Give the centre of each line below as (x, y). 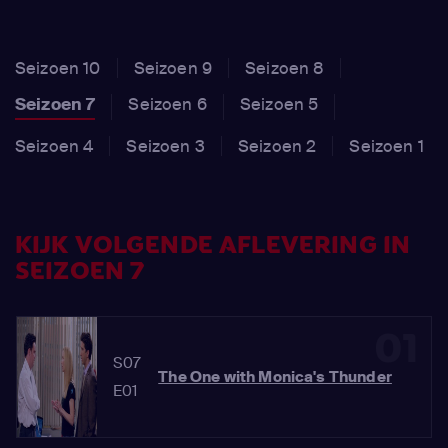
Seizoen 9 (173, 68)
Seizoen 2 (277, 146)
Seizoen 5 (279, 104)
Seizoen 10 (58, 68)
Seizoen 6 (167, 104)
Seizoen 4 (54, 146)
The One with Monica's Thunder (275, 377)
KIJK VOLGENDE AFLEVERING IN (213, 245)
